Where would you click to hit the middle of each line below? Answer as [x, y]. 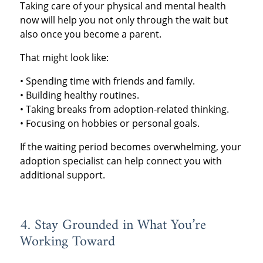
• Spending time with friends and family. [107, 81]
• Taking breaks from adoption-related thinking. [124, 109]
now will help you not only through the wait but [124, 20]
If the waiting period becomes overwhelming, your [130, 147]
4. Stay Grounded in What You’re [113, 226]
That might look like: [64, 58]
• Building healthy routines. [79, 95]
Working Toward [67, 242]
